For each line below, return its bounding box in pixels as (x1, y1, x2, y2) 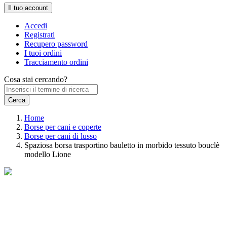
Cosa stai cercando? (4, 75, 67, 84)
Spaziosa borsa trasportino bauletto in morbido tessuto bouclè (24, 141, 219, 149)
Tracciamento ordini (24, 58, 88, 66)
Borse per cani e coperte (24, 123, 101, 131)
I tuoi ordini (24, 49, 62, 57)
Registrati (24, 30, 55, 39)
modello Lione (24, 150, 71, 159)
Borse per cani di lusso (24, 132, 97, 140)
